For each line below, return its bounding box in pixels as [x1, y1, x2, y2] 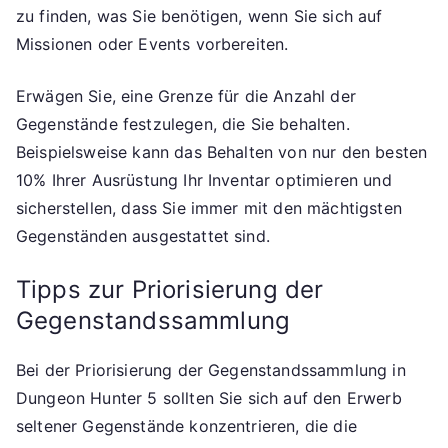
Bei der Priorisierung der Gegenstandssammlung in [16, 360, 406, 381]
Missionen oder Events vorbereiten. [16, 34, 289, 55]
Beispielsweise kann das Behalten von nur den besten [16, 142, 428, 163]
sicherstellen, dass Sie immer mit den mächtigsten [16, 198, 402, 219]
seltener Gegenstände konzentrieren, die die [16, 416, 357, 437]
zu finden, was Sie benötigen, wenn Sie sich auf [16, 6, 383, 27]
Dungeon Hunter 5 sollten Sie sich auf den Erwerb [16, 388, 402, 409]
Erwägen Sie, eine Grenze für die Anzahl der [16, 86, 356, 107]
